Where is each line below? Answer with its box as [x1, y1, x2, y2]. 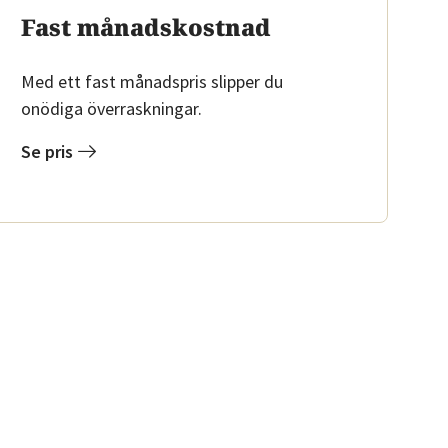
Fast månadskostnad [21, 11, 271, 43]
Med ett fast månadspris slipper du [21, 70, 283, 93]
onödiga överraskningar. [21, 97, 202, 120]
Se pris [21, 140, 73, 163]
